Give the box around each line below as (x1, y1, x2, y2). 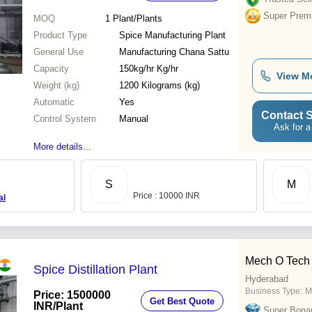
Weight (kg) (33, 80, 79, 91)
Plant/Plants (112, 13, 162, 24)
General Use (33, 47, 84, 58)
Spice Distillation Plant (33, 263, 157, 277)
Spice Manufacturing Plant (119, 30, 226, 41)
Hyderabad (245, 274, 288, 285)
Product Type (33, 30, 87, 41)
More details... (33, 141, 91, 153)
